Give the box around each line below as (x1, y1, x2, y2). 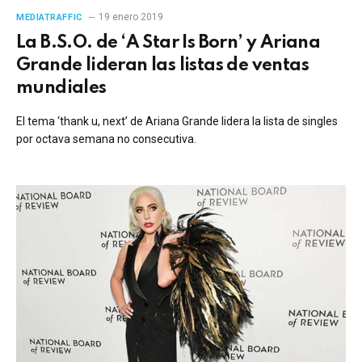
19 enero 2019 (98, 11, 163, 23)
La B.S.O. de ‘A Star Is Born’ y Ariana (16, 33, 321, 52)
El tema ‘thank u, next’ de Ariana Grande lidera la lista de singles (16, 114, 338, 128)
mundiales (16, 78, 107, 97)
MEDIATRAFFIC (16, 11, 82, 23)
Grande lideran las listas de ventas (16, 56, 309, 74)
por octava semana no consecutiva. (16, 132, 196, 145)
